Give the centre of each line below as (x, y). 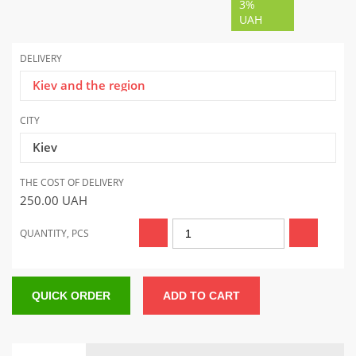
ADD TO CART (201, 296)
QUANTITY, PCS (54, 234)
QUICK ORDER (71, 296)
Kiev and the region (89, 85)
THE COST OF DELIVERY (72, 183)
